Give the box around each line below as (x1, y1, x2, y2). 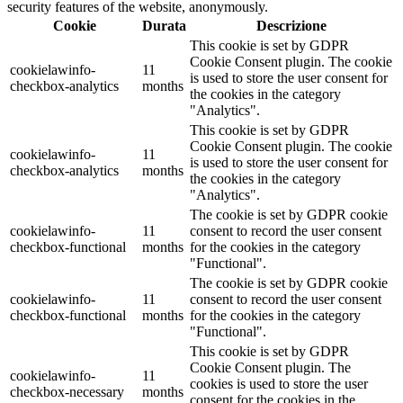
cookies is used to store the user (190, 375, 368, 391)
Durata (142, 17, 186, 33)
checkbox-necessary (10, 383, 124, 399)
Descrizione (256, 17, 327, 33)
